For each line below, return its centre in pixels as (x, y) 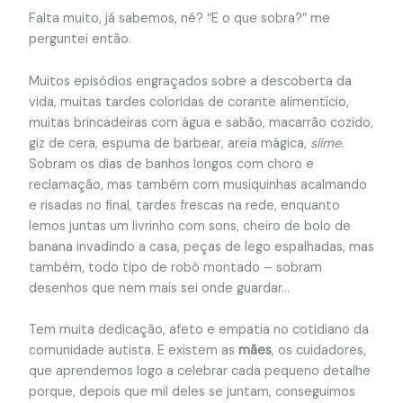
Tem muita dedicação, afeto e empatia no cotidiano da (198, 330)
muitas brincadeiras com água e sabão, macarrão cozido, (201, 122)
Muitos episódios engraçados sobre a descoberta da (190, 81)
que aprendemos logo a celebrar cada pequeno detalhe (199, 372)
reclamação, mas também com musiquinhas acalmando (197, 184)
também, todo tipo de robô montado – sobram (175, 267)
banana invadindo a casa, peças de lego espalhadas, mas (201, 246)
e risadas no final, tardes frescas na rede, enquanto (184, 205)
